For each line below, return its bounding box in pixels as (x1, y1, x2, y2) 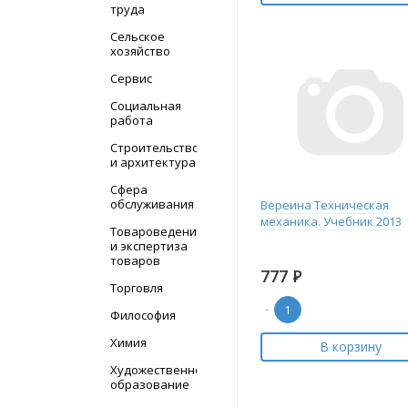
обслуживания (110, 196, 194, 212)
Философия (110, 307, 176, 323)
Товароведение (110, 223, 204, 240)
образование (110, 376, 189, 393)
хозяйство (110, 43, 170, 59)
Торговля (110, 280, 163, 296)
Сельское (110, 28, 165, 45)
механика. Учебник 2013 (260, 213, 402, 229)
